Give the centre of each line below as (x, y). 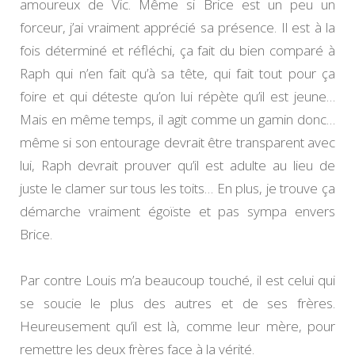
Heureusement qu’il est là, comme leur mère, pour (177, 326)
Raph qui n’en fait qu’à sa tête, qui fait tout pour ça (177, 74)
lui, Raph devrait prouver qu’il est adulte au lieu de (177, 166)
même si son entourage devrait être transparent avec (177, 143)
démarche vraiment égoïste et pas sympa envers (177, 212)
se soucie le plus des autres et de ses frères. (177, 303)
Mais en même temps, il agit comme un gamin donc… (177, 120)
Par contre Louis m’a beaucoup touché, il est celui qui (177, 281)
